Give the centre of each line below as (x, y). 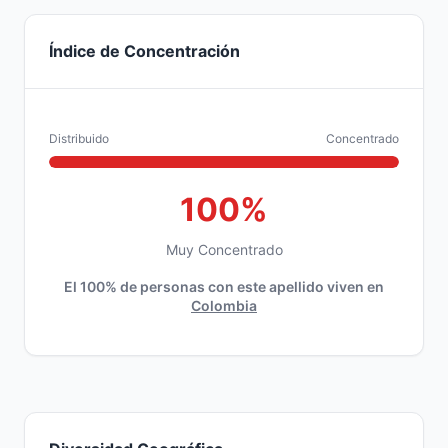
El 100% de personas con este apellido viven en (224, 286)
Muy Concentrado (224, 249)
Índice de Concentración (144, 51)
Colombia (224, 305)
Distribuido (79, 138)
